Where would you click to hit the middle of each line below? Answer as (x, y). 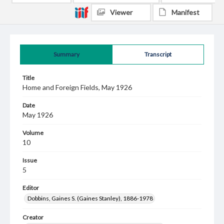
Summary (66, 54)
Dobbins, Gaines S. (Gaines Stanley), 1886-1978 (90, 198)
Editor (31, 188)
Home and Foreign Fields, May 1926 (77, 87)
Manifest (185, 12)
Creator (33, 217)
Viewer (121, 12)
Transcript (158, 54)
